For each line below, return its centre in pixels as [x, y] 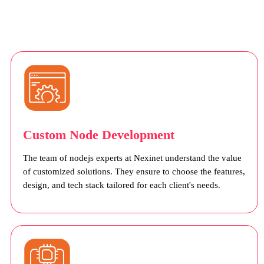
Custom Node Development [99, 135]
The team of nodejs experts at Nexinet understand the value [132, 158]
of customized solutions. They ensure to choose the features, [134, 172]
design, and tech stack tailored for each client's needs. [122, 185]
